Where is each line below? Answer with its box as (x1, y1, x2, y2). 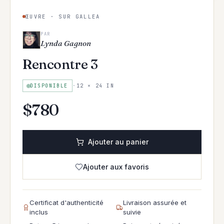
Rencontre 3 (22, 55, 98, 72)
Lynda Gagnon (40, 38, 91, 48)
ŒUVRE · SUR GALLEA (25, 12, 100, 20)
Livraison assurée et (123, 198, 186, 206)
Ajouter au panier (87, 137, 148, 146)
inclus (29, 208, 48, 216)
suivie (123, 208, 141, 216)
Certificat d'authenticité (29, 198, 103, 206)
